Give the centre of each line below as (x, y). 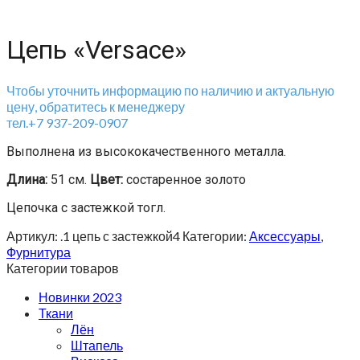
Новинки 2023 (80, 297)
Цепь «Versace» (96, 50)
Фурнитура (39, 252)
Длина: (27, 179)
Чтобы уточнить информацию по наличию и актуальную (170, 90)
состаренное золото (184, 179)
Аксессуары (285, 235)
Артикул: (33, 235)
